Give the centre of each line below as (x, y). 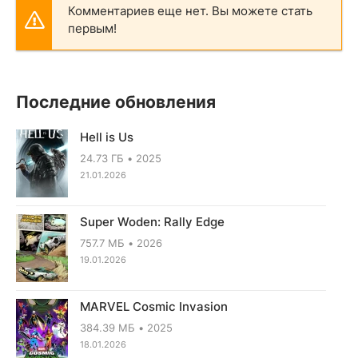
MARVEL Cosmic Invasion (154, 306)
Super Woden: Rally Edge (152, 222)
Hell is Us (107, 137)
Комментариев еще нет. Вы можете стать (190, 11)
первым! (92, 28)
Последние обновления (116, 102)
